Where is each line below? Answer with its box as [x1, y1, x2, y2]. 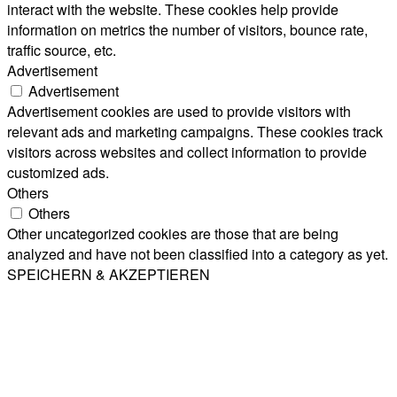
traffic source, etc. [7, 39, 116, 60]
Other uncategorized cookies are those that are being [7, 222, 339, 244]
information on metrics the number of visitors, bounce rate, [7, 19, 368, 40]
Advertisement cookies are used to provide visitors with [7, 100, 351, 121]
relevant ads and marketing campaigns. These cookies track [7, 121, 383, 142]
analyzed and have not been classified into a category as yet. [7, 243, 388, 264]
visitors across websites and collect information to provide [7, 141, 367, 162]
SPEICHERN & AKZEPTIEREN [7, 263, 210, 284]
